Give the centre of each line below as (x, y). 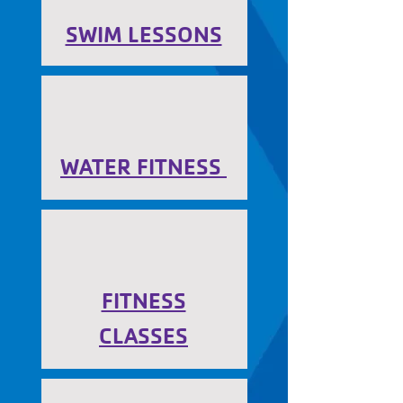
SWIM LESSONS (143, 35)
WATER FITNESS (143, 167)
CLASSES (143, 336)
